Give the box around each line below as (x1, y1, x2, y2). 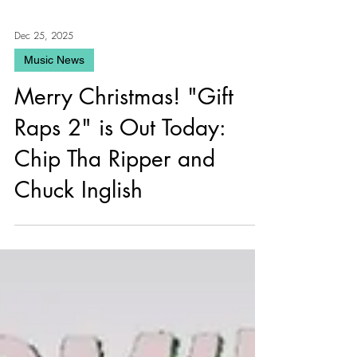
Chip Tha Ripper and (14, 173, 215, 202)
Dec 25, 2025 (14, 57, 73, 71)
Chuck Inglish (14, 204, 143, 233)
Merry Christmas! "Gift (14, 111, 233, 139)
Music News (24, 82, 84, 95)
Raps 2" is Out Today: (14, 142, 226, 171)
